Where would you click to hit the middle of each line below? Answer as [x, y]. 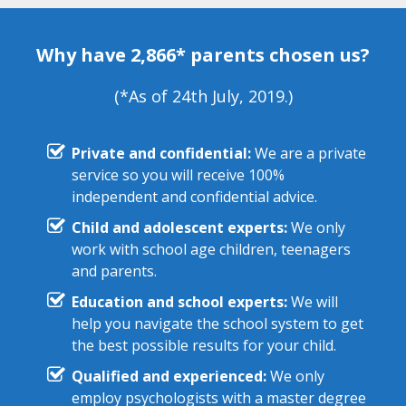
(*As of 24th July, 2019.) [203, 96]
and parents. [114, 271]
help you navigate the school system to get [217, 324]
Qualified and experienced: [169, 376]
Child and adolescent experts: [179, 227]
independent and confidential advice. [194, 197]
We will [312, 302]
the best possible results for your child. [203, 345]
